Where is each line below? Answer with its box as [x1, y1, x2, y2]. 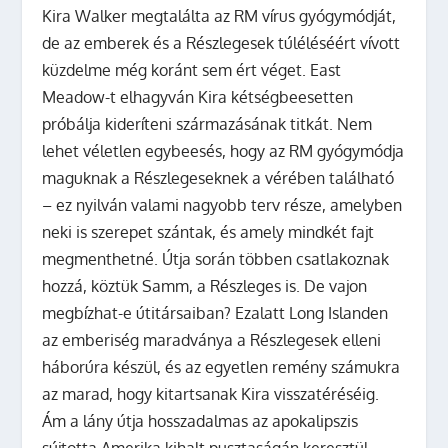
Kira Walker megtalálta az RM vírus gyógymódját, [42, 5, 397, 26]
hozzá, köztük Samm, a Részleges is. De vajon [42, 275, 368, 296]
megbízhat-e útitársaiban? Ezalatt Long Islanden [42, 302, 389, 323]
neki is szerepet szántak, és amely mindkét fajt [42, 221, 375, 242]
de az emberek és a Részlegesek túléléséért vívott [42, 32, 401, 53]
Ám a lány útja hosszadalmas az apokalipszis [42, 410, 359, 431]
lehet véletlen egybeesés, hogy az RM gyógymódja [42, 140, 405, 161]
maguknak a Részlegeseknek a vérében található [42, 167, 395, 188]
